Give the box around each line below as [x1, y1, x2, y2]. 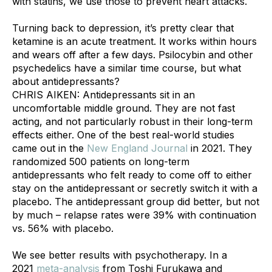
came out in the [12, 141, 87, 154]
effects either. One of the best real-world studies [12, 128, 234, 141]
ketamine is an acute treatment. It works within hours [12, 35, 257, 47]
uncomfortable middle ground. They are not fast [12, 101, 235, 114]
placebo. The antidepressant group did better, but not [12, 195, 259, 208]
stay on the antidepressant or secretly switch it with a [12, 182, 257, 194]
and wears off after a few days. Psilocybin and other [12, 48, 253, 61]
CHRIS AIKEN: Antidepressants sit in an [12, 88, 195, 101]
